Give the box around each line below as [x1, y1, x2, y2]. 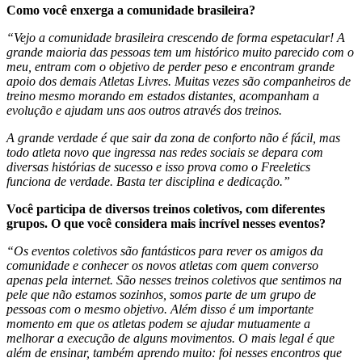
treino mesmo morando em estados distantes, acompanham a [6, 89, 319, 103]
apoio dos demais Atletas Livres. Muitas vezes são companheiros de [6, 74, 351, 89]
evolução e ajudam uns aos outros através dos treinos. [6, 103, 282, 118]
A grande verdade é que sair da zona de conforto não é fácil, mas [6, 131, 340, 145]
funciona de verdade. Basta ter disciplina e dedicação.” [6, 175, 290, 189]
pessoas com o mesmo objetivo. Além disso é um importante [6, 302, 314, 317]
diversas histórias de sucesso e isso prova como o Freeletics [6, 160, 310, 175]
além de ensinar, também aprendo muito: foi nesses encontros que [6, 346, 342, 360]
